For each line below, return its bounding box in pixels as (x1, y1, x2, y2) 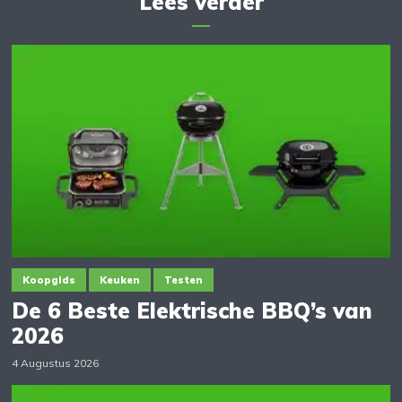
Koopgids (22, 274, 76, 287)
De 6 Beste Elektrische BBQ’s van (12, 297, 373, 325)
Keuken (100, 274, 141, 287)
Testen (164, 274, 204, 287)
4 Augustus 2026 (12, 356, 100, 371)
